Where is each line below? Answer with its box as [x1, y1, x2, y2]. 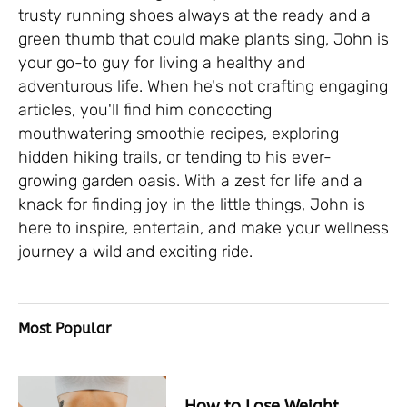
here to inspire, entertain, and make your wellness [18, 218, 389, 239]
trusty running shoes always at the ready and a [18, 5, 371, 26]
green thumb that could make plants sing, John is [18, 29, 389, 50]
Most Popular [18, 321, 111, 338]
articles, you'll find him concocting [18, 100, 272, 121]
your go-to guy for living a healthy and [18, 53, 305, 74]
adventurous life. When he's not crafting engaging [18, 76, 388, 97]
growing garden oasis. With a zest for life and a [18, 171, 362, 192]
